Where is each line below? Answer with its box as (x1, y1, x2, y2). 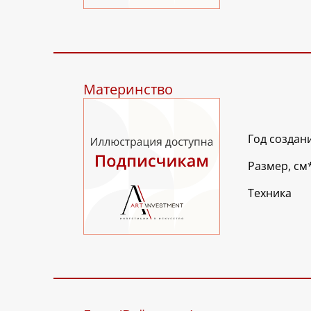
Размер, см (248, 158, 308, 174)
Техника (248, 185, 292, 201)
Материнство (83, 79, 173, 99)
